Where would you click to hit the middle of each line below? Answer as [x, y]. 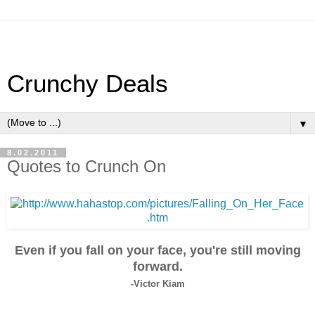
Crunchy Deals [88, 84]
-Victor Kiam [157, 283]
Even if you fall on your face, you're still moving [157, 250]
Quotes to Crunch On [86, 166]
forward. [157, 266]
